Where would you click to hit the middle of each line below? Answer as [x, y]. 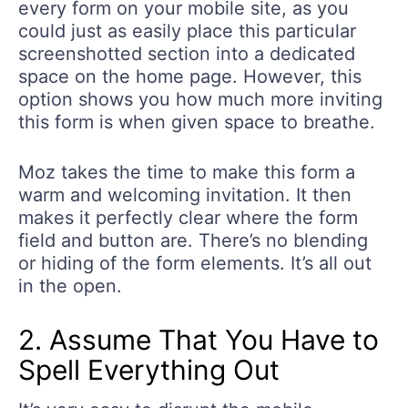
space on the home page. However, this [190, 77]
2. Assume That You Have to [199, 340]
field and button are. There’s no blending [193, 241]
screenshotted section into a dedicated [187, 54]
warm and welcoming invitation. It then [185, 195]
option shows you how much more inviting [200, 100]
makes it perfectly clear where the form [188, 218]
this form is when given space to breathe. [197, 122]
